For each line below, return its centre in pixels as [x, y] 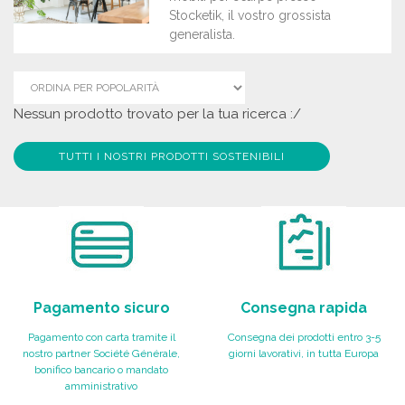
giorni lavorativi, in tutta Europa [304, 353]
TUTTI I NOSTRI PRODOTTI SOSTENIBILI [172, 156]
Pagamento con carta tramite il [101, 337]
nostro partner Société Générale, [101, 353]
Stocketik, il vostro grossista [250, 15]
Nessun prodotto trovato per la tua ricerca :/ [157, 114]
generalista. [202, 34]
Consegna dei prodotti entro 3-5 [304, 337]
